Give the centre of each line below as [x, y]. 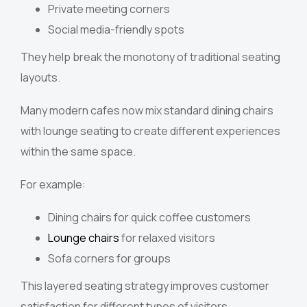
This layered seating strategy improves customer [145, 286]
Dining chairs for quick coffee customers [149, 218]
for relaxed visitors [167, 238]
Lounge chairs [84, 238]
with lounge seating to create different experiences [150, 131]
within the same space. [78, 152]
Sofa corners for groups [109, 259]
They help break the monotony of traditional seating [150, 57]
